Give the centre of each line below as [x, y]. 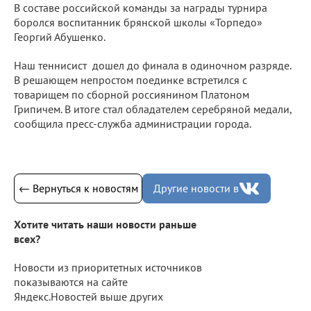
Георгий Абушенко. [60, 36]
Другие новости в [196, 188]
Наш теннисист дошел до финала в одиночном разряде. [152, 65]
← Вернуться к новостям [78, 188]
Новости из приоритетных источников [108, 267]
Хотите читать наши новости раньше [105, 224]
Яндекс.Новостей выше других [89, 296]
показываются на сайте [71, 281]
